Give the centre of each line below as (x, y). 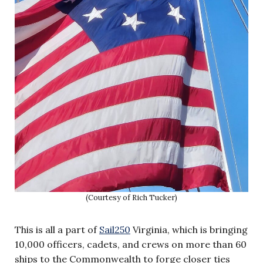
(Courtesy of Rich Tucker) (131, 198)
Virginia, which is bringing (189, 230)
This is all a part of (57, 230)
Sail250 (115, 230)
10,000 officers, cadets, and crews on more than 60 (131, 245)
